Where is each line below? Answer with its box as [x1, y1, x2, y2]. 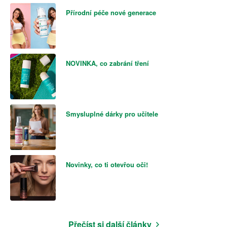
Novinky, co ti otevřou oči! [66, 160, 148, 169]
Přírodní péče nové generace [66, 8, 156, 17]
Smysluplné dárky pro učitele [66, 109, 158, 119]
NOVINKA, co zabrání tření [66, 58, 149, 68]
